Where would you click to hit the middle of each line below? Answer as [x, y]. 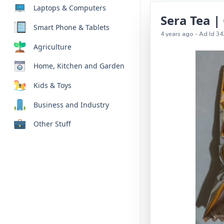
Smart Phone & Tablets [71, 27]
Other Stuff [52, 124]
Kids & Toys [52, 85]
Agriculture [52, 46]
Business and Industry [71, 104]
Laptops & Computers [69, 8]
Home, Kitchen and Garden [79, 66]
